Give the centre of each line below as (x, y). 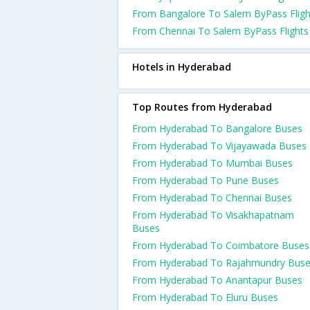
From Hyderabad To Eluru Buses (205, 297)
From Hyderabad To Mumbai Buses (212, 163)
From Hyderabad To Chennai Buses (212, 198)
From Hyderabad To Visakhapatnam (213, 215)
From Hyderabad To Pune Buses (206, 180)
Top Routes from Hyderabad (202, 107)
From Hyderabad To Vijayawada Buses (219, 146)
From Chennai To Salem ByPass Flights (220, 31)
